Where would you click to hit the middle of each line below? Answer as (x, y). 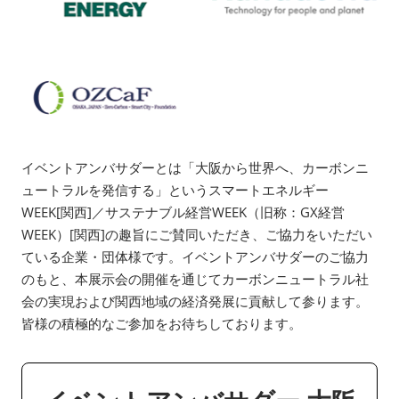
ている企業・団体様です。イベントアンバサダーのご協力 (195, 257)
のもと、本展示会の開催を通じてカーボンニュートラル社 (195, 279)
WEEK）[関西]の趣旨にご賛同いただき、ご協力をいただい (197, 235)
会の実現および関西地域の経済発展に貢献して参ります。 (195, 301)
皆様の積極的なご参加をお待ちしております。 (162, 324)
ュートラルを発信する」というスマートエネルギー (175, 190)
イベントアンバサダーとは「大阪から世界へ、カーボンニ (195, 168)
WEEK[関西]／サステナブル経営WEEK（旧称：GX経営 (183, 212)
